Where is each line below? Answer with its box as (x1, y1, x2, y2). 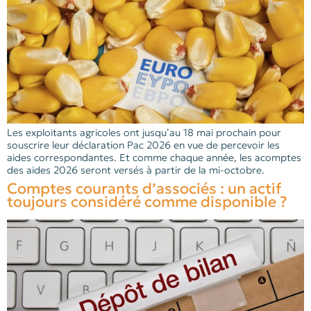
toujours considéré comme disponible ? (7, 192, 287, 212)
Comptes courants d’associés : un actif (7, 179, 281, 199)
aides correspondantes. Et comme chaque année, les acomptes (7, 151, 301, 165)
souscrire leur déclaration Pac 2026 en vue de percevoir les (7, 139, 280, 152)
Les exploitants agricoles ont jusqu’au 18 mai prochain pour (7, 126, 281, 140)
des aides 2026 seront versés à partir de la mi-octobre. (7, 164, 264, 177)
